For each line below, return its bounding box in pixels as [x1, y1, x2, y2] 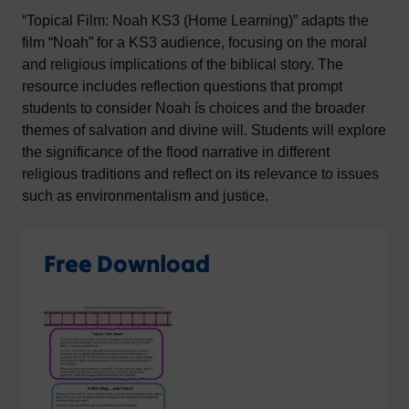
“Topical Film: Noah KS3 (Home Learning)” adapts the [22, 12, 369, 28]
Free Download [44, 247, 210, 278]
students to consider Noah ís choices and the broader [22, 100, 365, 116]
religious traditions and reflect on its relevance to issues [22, 165, 379, 182]
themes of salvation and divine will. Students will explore [22, 121, 386, 138]
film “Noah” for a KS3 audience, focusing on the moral [22, 34, 367, 50]
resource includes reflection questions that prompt [22, 78, 342, 94]
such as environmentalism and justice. [22, 187, 268, 204]
